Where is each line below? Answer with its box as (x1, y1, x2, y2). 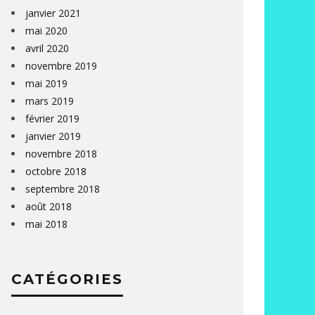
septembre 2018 (25, 182, 100, 195)
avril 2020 (25, 41, 69, 55)
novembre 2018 (25, 147, 97, 160)
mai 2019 (25, 77, 67, 90)
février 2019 (25, 112, 79, 125)
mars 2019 (25, 94, 74, 108)
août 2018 (25, 200, 72, 213)
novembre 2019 (25, 59, 97, 72)
